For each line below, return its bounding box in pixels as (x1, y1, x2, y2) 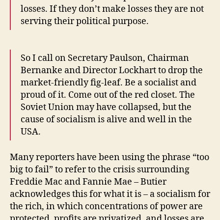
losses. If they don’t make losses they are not (21, 3, 204, 15)
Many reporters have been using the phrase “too (10, 152, 209, 164)
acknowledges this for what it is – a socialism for (10, 189, 210, 200)
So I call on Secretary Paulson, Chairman (21, 52, 189, 64)
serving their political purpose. (21, 15, 149, 27)
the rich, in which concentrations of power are (10, 201, 203, 213)
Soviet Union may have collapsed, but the (21, 101, 192, 113)
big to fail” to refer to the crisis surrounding (10, 164, 190, 176)
